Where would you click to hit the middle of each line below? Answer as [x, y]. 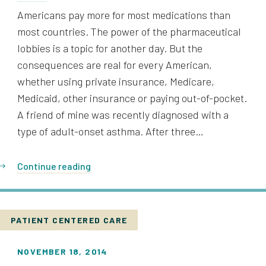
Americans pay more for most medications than [124, 15]
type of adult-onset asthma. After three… [110, 131]
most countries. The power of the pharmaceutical [129, 31]
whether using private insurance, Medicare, [116, 81]
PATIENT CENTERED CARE [69, 220]
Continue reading [54, 166]
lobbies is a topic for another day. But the [110, 48]
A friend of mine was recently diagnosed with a [123, 115]
